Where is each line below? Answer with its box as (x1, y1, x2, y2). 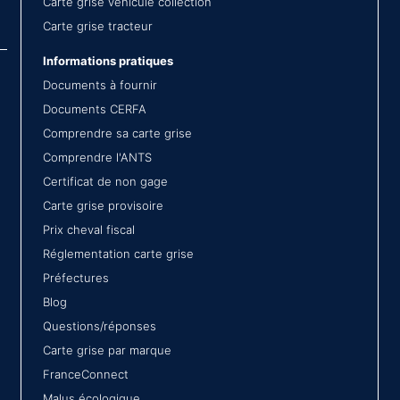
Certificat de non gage (43, 174, 168, 188)
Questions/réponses (43, 319, 156, 333)
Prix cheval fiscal (43, 222, 135, 237)
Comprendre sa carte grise (43, 126, 192, 140)
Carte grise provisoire (43, 198, 163, 212)
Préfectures (43, 271, 109, 285)
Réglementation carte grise (43, 246, 194, 261)
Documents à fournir (43, 78, 157, 92)
